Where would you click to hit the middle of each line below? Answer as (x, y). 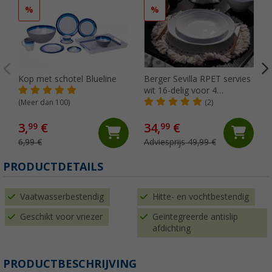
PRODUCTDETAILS (53, 166)
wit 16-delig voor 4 (180, 90)
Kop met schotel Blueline (67, 79)
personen (162, 102)
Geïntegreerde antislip (195, 216)
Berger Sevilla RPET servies (197, 79)
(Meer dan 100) (44, 102)
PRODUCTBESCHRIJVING (70, 263)
